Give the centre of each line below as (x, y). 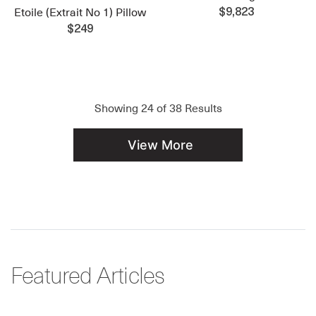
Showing (117, 108)
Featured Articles (88, 277)
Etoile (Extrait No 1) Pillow (80, 12)
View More (160, 145)
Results (202, 108)
